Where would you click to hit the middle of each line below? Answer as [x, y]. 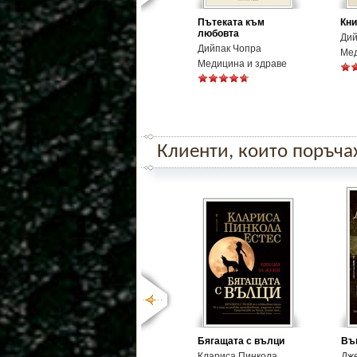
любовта [218, 33]
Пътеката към [231, 22]
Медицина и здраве [242, 64]
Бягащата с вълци [241, 341]
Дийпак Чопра [229, 49]
